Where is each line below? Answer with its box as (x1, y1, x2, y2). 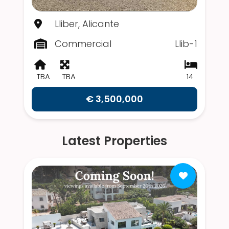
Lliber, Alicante (55, 17, 119, 31)
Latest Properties (62, 132, 167, 150)
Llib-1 (175, 37, 197, 51)
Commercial (55, 37, 111, 51)
